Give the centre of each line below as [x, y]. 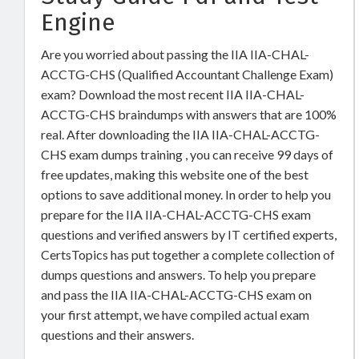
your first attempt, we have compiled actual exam [175, 315]
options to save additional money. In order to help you [186, 194]
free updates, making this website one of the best [175, 174]
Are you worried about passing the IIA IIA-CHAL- [175, 54]
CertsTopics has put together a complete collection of [188, 254]
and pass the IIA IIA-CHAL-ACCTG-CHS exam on [176, 294]
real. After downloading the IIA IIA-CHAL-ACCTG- [180, 134]
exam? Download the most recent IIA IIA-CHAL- [173, 94]
